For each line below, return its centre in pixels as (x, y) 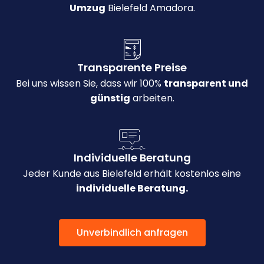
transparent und (206, 84)
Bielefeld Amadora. (150, 8)
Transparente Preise (132, 68)
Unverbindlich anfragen (132, 233)
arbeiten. (152, 98)
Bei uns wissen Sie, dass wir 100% (90, 84)
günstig (110, 98)
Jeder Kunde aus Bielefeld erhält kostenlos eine (132, 174)
